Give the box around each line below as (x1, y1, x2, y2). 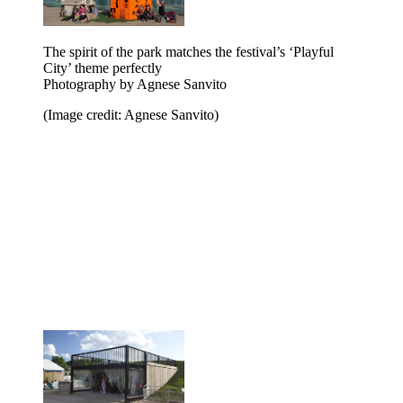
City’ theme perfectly (43, 59, 162, 76)
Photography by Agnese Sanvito (43, 76, 227, 92)
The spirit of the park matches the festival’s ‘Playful (43, 43, 334, 59)
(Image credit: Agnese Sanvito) (43, 106, 219, 122)
